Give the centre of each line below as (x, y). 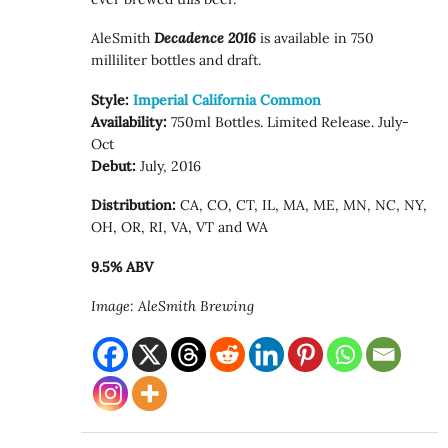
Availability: (129, 121)
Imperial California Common (227, 99)
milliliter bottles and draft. (176, 60)
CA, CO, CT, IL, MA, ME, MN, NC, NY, (302, 205)
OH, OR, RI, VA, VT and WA (180, 227)
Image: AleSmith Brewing (175, 306)
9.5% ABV (122, 266)
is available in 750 (315, 38)
